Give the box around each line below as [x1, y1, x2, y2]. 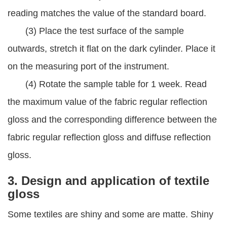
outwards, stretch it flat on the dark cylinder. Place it [8, 44, 215, 54]
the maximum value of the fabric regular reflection [8, 97, 207, 107]
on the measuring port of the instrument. [8, 61, 169, 71]
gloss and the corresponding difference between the [8, 115, 217, 125]
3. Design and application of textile [8, 174, 209, 187]
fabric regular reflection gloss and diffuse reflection [8, 132, 211, 142]
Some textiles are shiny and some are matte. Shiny [8, 209, 213, 219]
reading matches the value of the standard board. [8, 8, 206, 18]
